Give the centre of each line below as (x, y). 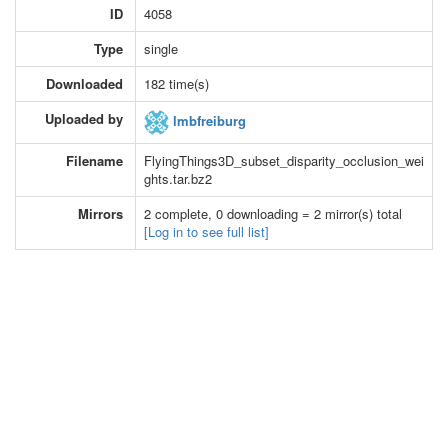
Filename (94, 160)
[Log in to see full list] (206, 231)
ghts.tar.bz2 (178, 178)
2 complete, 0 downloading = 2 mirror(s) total (273, 213)
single (161, 48)
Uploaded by (84, 118)
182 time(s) (176, 83)
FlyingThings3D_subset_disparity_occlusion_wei (284, 160)
